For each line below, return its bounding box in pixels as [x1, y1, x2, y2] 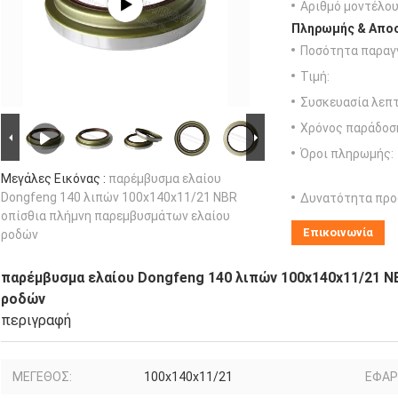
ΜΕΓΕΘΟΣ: [12, 370, 72, 385]
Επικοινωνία [303, 226, 373, 240]
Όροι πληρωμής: [300, 147, 394, 162]
